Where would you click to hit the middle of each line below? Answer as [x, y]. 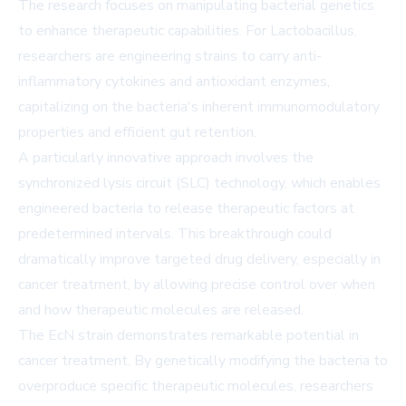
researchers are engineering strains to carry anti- [170, 57]
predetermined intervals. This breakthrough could [175, 234]
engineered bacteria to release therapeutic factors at [186, 209]
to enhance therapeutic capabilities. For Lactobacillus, [188, 31]
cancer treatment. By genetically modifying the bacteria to [203, 361]
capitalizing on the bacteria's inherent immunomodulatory [199, 107]
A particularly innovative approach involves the [166, 158]
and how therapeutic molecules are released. [161, 310]
